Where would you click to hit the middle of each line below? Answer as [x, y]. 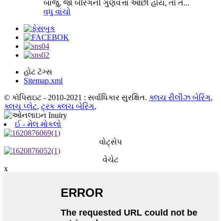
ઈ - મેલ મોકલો [38, 124]
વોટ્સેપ [110, 142]
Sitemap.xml [43, 81]
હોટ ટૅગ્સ [38, 72]
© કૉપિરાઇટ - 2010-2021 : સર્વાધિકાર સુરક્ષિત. [75, 98]
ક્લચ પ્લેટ [20, 107]
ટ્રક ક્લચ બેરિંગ [68, 107]
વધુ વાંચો [57, 12]
